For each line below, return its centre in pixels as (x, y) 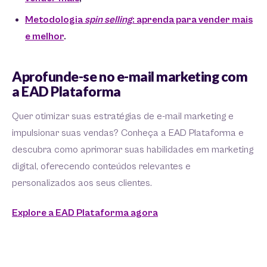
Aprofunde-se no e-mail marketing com (130, 76)
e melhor (44, 36)
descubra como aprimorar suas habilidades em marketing (133, 150)
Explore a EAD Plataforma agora (85, 213)
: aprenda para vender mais (193, 20)
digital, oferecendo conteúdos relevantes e (101, 166)
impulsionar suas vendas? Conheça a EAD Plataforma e (128, 133)
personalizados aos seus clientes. (82, 183)
